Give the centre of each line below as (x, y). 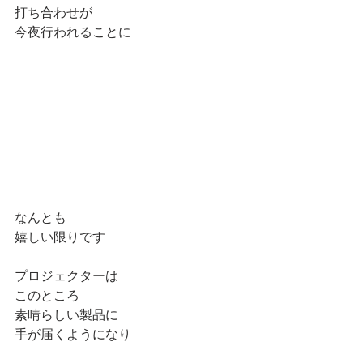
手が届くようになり (73, 333)
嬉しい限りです (60, 236)
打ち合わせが (53, 12)
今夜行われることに (73, 32)
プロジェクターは (66, 275)
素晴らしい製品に (66, 314)
